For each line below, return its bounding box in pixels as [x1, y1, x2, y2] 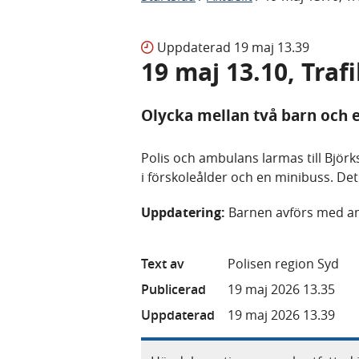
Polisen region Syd [228, 254, 339, 272]
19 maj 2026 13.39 [228, 305, 335, 324]
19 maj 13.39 [234, 38, 309, 56]
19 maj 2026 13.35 [228, 280, 335, 298]
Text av [141, 254, 184, 272]
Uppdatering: [141, 203, 228, 221]
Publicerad [141, 280, 206, 298]
